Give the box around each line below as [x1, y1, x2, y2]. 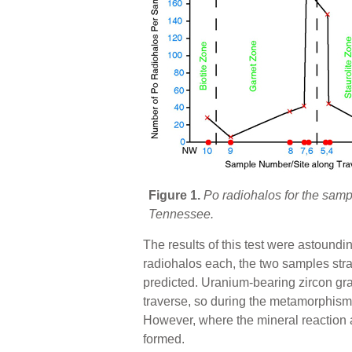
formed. [143, 332, 185, 346]
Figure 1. [148, 188, 200, 202]
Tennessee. [148, 207, 214, 221]
